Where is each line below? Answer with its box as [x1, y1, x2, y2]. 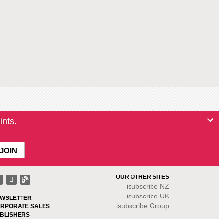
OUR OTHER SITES [116, 174, 169, 180]
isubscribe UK [127, 192, 169, 200]
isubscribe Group [116, 202, 169, 210]
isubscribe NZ [127, 182, 169, 190]
